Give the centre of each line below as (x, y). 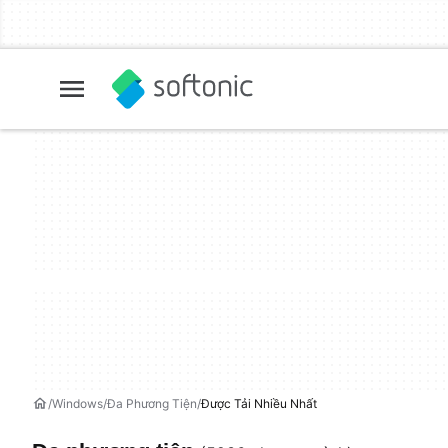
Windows (77, 403)
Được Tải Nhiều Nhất (259, 403)
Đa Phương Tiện (152, 403)
